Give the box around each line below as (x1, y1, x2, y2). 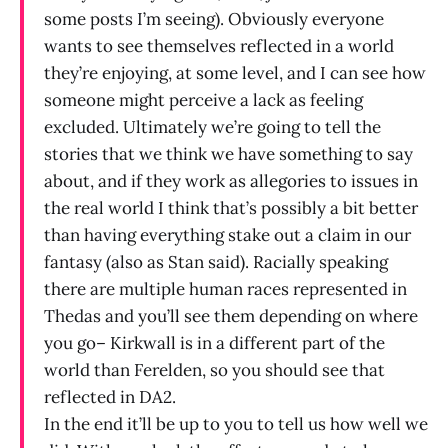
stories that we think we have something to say (44, 143, 413, 166)
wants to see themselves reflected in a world (44, 35, 394, 58)
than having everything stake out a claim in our (44, 224, 411, 247)
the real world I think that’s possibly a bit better (44, 197, 418, 220)
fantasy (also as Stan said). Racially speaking (44, 251, 388, 274)
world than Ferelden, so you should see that (44, 359, 385, 382)
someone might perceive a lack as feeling (44, 89, 363, 112)
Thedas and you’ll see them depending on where (44, 305, 418, 328)
